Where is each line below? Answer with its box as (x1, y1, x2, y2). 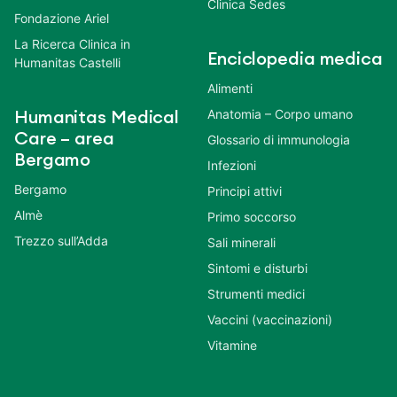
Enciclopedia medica (207, 50, 383, 68)
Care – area (14, 129, 114, 148)
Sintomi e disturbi (207, 260, 307, 276)
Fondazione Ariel (14, 10, 109, 26)
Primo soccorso (207, 208, 296, 224)
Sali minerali (207, 234, 276, 250)
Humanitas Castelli (14, 54, 121, 70)
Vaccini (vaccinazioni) (207, 311, 332, 327)
